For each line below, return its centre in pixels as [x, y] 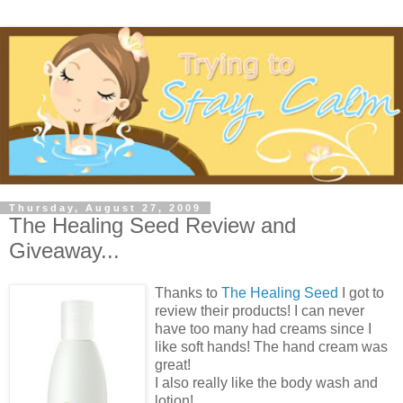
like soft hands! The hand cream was [271, 347]
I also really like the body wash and [266, 383]
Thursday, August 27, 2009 [105, 207]
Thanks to [188, 293]
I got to [361, 293]
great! [173, 365]
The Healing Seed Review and [152, 225]
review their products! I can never [260, 311]
